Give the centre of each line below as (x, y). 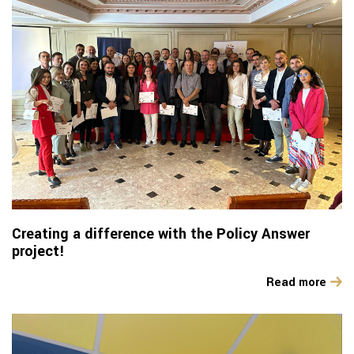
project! (38, 252)
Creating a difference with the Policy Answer (161, 234)
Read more (296, 283)
